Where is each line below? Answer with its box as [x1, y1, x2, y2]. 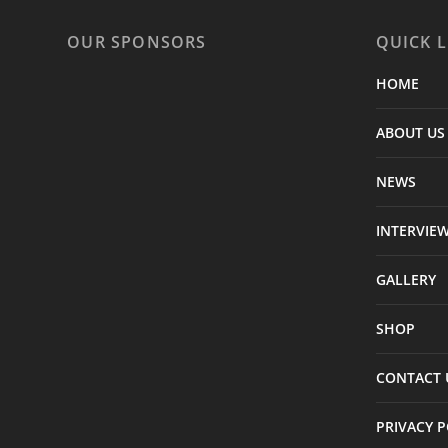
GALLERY [375, 269, 436, 289]
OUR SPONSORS [67, 30, 207, 53]
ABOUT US [375, 122, 445, 142]
